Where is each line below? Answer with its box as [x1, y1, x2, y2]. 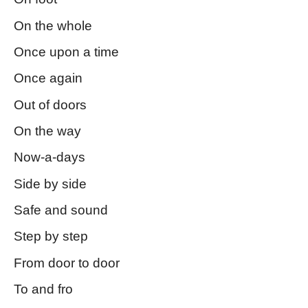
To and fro [14, 281, 73, 296]
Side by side [14, 176, 87, 191]
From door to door [14, 255, 120, 270]
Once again [14, 71, 82, 86]
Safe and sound [14, 202, 108, 217]
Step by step [14, 229, 88, 244]
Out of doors [14, 97, 87, 112]
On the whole [14, 18, 92, 33]
